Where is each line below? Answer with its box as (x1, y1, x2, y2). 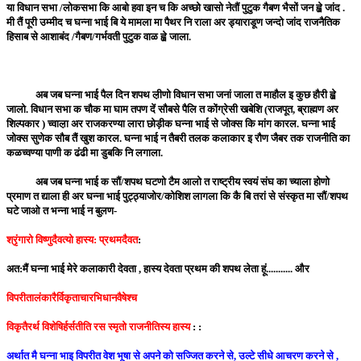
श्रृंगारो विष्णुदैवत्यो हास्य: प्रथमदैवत (6, 234, 138, 247)
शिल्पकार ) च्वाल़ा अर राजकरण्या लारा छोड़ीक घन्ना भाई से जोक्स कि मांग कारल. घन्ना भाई (6, 118, 335, 131)
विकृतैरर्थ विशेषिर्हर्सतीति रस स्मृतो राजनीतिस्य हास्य (6, 321, 193, 334)
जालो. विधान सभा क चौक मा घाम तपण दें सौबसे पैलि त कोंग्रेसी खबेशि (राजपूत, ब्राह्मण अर (6, 103, 338, 116)
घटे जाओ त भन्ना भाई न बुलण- (6, 205, 117, 218)
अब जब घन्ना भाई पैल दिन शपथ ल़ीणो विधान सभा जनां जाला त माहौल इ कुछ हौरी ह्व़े (6, 89, 336, 102)
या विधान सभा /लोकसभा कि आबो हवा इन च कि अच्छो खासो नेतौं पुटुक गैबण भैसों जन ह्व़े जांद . (6, 2, 345, 15)
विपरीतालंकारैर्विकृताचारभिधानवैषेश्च (6, 292, 137, 305)
